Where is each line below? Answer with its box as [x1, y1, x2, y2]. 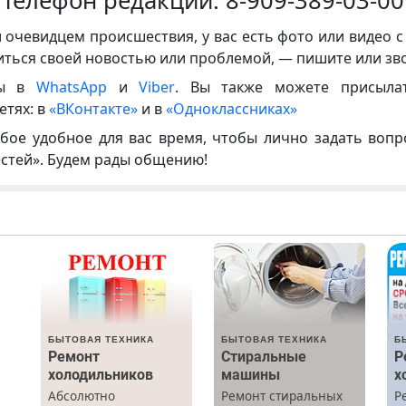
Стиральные [220, 348, 306, 366]
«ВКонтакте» [49, 98, 139, 119]
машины [220, 366, 280, 384]
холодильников [47, 366, 153, 384]
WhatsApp [35, 76, 119, 97]
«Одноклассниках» [166, 98, 298, 119]
